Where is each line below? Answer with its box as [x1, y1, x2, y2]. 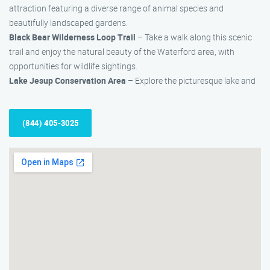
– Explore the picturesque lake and [126, 75, 256, 86]
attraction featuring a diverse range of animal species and [9, 2, 224, 14]
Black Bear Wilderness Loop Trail [9, 31, 136, 43]
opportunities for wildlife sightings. [9, 60, 137, 72]
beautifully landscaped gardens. [9, 17, 128, 28]
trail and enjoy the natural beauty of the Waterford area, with [9, 46, 234, 57]
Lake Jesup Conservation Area [9, 75, 126, 86]
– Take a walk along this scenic [136, 31, 252, 43]
